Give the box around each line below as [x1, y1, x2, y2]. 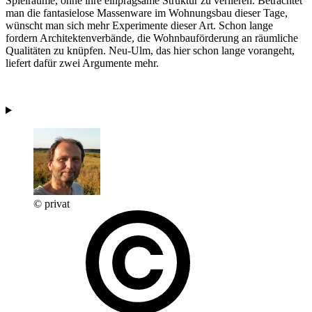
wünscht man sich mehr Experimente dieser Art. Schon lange [6, 19, 273, 31]
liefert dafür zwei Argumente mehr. [6, 56, 159, 69]
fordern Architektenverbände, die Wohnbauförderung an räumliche [6, 31, 298, 44]
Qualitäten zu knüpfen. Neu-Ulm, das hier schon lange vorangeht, [6, 44, 295, 56]
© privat [33, 197, 70, 210]
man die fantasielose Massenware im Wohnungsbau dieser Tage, [6, 6, 288, 19]
